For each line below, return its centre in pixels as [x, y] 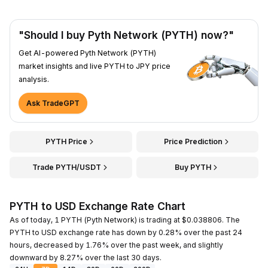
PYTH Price [67, 141]
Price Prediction [193, 141]
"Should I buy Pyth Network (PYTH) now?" [126, 35]
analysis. [34, 79]
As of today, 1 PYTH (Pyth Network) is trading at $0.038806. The [125, 220]
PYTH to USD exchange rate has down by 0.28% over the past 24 [126, 232]
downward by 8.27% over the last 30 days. [86, 257]
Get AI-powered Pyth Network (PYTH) [87, 53]
